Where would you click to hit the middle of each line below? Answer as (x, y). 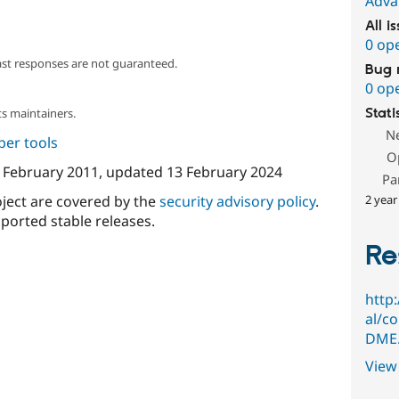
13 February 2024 (224, 172)
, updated (132, 172)
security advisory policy (237, 202)
